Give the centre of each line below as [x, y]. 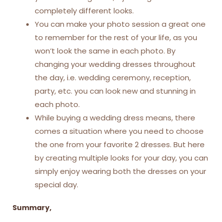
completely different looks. [84, 10]
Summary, [32, 208]
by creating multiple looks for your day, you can [121, 158]
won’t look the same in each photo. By [105, 51]
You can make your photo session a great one [120, 24]
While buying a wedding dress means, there [115, 117]
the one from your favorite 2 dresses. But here [120, 144]
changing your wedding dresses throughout [115, 64]
